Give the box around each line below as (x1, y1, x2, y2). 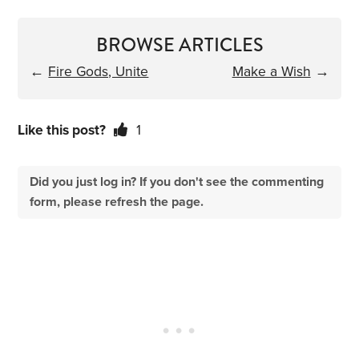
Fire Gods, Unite (48, 63, 149, 81)
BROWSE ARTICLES (95, 31, 264, 59)
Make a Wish (232, 63, 311, 81)
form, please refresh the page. (30, 194, 204, 211)
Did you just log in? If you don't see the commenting (30, 174, 325, 191)
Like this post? (18, 122, 107, 139)
